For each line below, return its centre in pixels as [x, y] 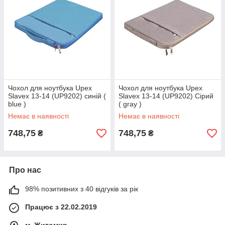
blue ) [17, 104]
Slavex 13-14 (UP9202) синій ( [57, 96]
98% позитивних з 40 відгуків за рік [82, 189]
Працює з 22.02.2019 [61, 207]
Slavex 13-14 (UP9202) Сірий [166, 96]
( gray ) [130, 104]
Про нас [25, 170]
